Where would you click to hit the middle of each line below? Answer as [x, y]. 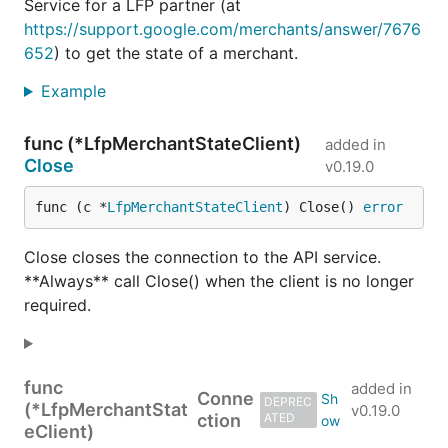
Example [75, 91]
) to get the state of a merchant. [176, 53]
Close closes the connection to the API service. [202, 257]
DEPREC [287, 401]
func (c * [71, 207]
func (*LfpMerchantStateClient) [162, 143]
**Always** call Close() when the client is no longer [219, 281]
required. [57, 305]
